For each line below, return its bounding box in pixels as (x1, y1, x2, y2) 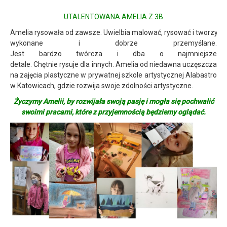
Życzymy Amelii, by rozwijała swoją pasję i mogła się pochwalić (13, 97, 214, 106)
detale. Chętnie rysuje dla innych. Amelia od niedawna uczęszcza (10, 60, 217, 69)
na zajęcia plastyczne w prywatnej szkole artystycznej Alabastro (10, 71, 217, 80)
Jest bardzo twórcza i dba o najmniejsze (10, 50, 217, 58)
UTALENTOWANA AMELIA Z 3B (64, 13, 163, 21)
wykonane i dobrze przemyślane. (10, 39, 217, 48)
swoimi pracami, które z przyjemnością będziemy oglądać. (21, 108, 206, 117)
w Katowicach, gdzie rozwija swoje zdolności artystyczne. (10, 82, 193, 90)
